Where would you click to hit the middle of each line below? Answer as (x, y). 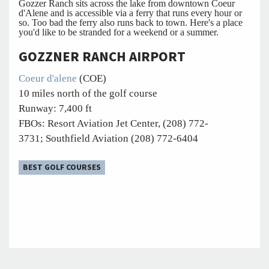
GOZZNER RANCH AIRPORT (102, 57)
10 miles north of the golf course (88, 93)
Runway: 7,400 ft (55, 108)
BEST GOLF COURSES (62, 168)
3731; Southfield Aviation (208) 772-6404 (108, 138)
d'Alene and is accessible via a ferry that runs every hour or (130, 13)
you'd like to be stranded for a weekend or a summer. (119, 32)
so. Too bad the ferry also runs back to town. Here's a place (131, 22)
